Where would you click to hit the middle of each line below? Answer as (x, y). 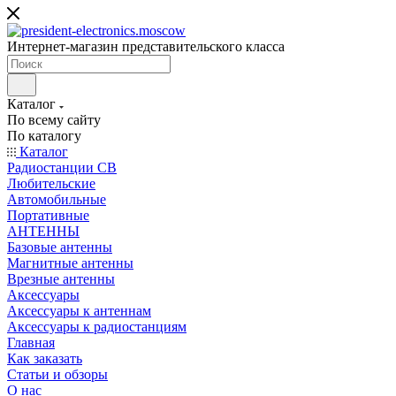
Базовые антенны (60, 247)
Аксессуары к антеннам (79, 311)
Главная (31, 343)
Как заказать (45, 358)
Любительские (51, 183)
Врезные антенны (61, 279)
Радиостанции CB (62, 168)
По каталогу (44, 136)
